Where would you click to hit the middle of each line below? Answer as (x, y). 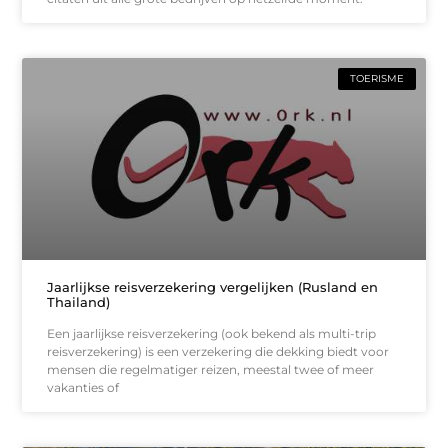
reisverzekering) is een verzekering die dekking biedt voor (218, 351)
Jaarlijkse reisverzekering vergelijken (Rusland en (213, 286)
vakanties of (83, 387)
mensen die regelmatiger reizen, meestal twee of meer (211, 369)
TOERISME (376, 78)
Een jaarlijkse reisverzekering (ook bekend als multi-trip (212, 333)
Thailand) (79, 301)
